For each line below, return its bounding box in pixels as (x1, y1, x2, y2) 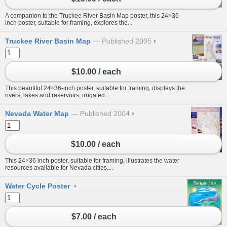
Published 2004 (80, 109, 130, 118)
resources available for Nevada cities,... (5, 164, 113, 172)
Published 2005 (102, 37, 152, 46)
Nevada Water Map (5, 109, 69, 118)
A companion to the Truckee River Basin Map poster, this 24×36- (5, 12, 181, 20)
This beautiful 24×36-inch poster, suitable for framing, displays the (5, 85, 185, 92)
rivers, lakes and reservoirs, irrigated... (5, 92, 109, 99)
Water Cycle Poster (5, 182, 70, 191)
